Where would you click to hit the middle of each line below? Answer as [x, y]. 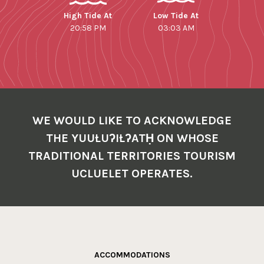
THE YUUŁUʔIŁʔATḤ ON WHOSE [132, 138]
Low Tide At [176, 15]
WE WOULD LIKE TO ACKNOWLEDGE [132, 120]
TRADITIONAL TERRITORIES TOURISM [132, 156]
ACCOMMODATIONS [132, 255]
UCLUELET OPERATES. [132, 173]
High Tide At [88, 15]
